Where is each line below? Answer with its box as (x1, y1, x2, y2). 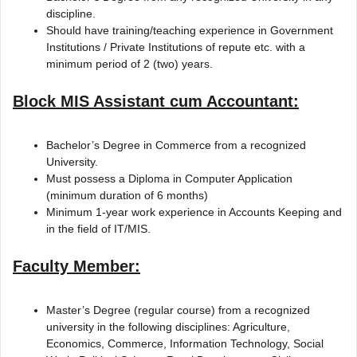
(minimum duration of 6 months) (46, 188, 208, 202)
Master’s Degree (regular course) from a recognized (46, 303, 310, 316)
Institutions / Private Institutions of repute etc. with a (46, 40, 305, 53)
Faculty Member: (13, 257, 140, 275)
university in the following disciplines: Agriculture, (46, 320, 290, 333)
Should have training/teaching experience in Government (46, 23, 333, 37)
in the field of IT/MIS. (46, 222, 151, 235)
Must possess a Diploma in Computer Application (46, 171, 292, 185)
